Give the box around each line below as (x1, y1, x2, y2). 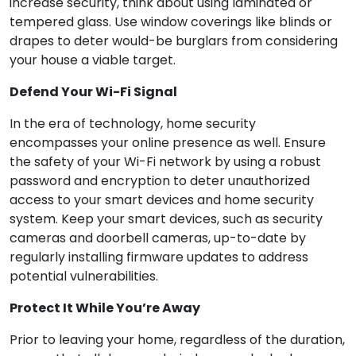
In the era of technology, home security (10, 114, 256, 133)
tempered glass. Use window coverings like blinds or (10, 13, 332, 32)
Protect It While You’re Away (10, 299, 200, 318)
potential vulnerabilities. (10, 267, 158, 286)
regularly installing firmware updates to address (10, 248, 308, 267)
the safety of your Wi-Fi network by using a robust (10, 153, 321, 172)
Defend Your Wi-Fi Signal (10, 83, 177, 102)
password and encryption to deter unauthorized (10, 172, 310, 191)
